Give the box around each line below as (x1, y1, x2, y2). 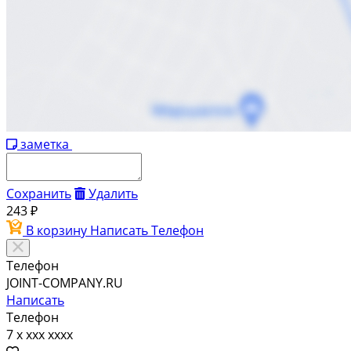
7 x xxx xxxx (6, 326, 73, 344)
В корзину (26, 222, 90, 240)
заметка (20, 136, 69, 154)
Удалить (89, 185, 138, 203)
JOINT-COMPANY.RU (6, 274, 123, 292)
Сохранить (6, 185, 71, 203)
